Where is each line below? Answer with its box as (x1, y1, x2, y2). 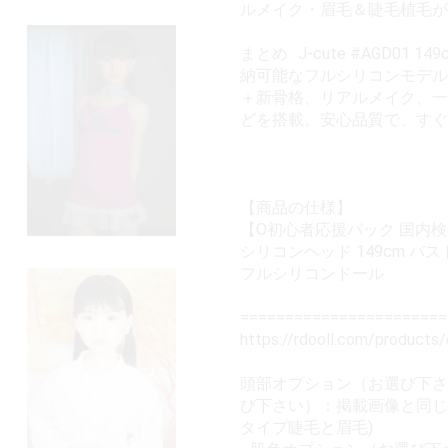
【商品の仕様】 (240, 198, 352, 218)
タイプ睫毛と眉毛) (240, 418, 373, 438)
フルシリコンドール (240, 264, 384, 284)
